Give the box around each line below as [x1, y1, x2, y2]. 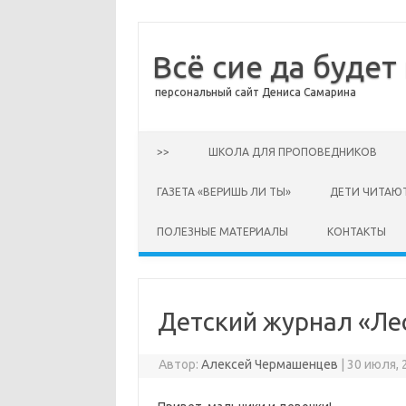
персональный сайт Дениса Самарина [155, 86, 356, 98]
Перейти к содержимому [139, 130, 288, 145]
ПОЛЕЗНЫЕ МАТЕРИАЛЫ [157, 226, 288, 237]
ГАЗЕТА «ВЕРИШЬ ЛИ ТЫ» [157, 186, 291, 198]
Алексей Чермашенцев [201, 357, 339, 372]
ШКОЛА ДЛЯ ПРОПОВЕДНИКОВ [208, 146, 377, 158]
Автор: [159, 357, 202, 372]
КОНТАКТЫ [327, 226, 386, 237]
